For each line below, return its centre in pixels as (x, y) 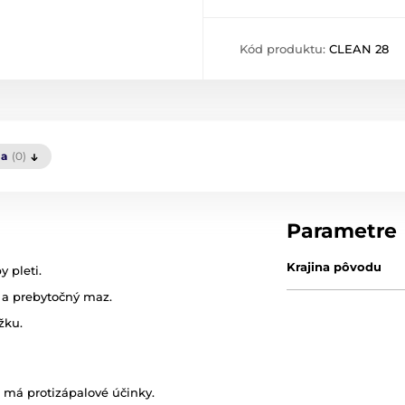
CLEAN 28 (359, 49)
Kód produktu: (284, 49)
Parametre (342, 231)
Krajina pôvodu (334, 267)
